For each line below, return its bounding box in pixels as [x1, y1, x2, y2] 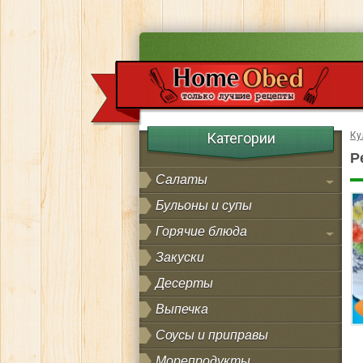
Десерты [156, 276, 213, 290]
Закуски [156, 250, 204, 264]
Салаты [156, 173, 207, 186]
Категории [206, 130, 275, 147]
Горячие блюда [156, 224, 247, 238]
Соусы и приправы [156, 328, 268, 342]
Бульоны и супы [156, 199, 252, 212]
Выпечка [156, 302, 208, 316]
